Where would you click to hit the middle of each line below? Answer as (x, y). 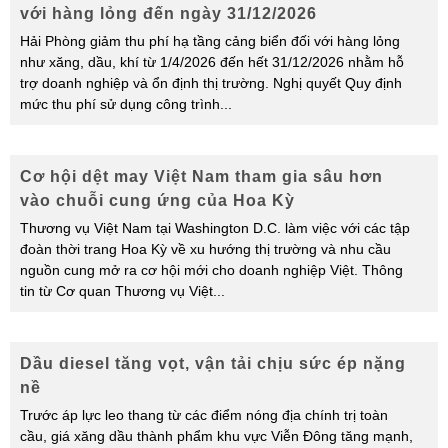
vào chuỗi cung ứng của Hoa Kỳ (157, 200)
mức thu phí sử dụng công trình (120, 104)
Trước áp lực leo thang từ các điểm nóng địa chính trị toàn (204, 415)
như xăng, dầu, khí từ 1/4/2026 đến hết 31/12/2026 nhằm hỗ (212, 62)
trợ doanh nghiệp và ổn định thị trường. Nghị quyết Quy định (211, 83)
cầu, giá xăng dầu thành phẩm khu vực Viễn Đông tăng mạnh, (216, 436)
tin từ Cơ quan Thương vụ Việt (116, 291)
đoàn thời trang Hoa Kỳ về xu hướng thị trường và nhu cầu (205, 249)
